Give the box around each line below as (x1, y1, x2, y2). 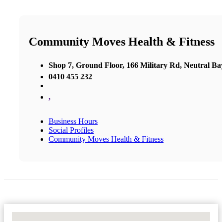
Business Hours (49, 116, 98, 125)
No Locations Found (12, 212, 77, 221)
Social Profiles (49, 125, 94, 134)
